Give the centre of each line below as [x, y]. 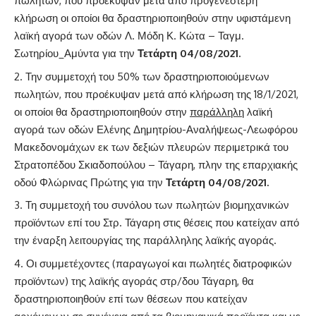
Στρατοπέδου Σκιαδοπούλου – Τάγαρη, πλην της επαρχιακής [156, 164]
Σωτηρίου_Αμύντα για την [76, 54]
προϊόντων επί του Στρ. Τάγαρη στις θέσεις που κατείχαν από [157, 223]
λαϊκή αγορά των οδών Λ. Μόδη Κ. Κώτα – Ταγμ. [129, 36]
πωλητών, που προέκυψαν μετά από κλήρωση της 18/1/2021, [156, 94]
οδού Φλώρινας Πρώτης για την [90, 182]
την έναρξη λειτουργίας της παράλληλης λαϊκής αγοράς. [145, 241]
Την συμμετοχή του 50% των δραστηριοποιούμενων [147, 76]
